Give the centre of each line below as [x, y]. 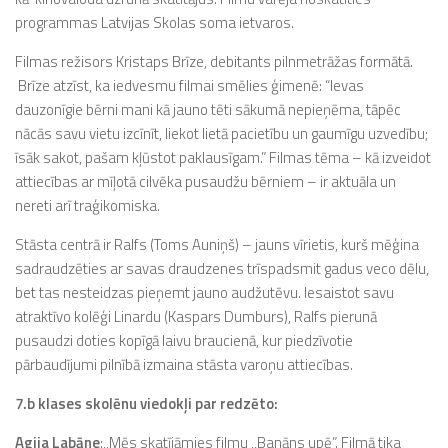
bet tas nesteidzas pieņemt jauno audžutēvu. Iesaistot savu [204, 292]
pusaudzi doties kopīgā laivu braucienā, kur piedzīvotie [184, 340]
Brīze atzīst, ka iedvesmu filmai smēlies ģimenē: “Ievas [189, 85]
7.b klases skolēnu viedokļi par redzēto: [146, 403]
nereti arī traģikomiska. [87, 205]
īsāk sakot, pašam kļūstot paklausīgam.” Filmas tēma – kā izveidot [223, 157]
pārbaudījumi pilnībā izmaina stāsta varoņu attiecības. [184, 364]
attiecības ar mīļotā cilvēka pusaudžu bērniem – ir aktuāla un [205, 181]
